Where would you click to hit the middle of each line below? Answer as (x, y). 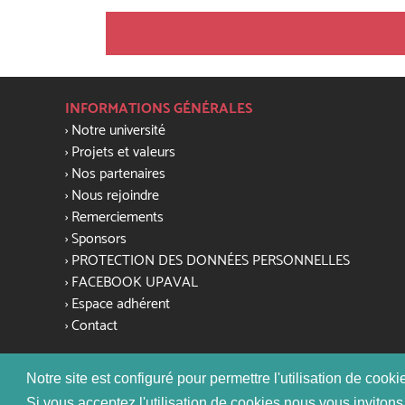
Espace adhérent (121, 304)
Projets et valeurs (123, 152)
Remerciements (118, 217)
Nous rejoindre (115, 196)
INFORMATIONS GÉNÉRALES (159, 109)
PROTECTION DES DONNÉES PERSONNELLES (211, 261)
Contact (94, 326)
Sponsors (99, 239)
